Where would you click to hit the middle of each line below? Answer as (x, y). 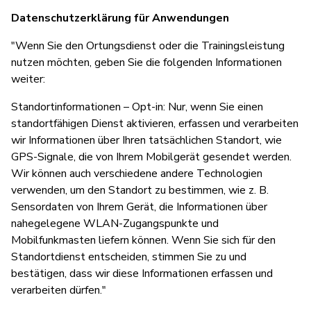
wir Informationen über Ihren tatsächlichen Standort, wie (146, 140)
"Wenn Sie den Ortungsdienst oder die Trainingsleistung (148, 45)
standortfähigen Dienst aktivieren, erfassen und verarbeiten (155, 123)
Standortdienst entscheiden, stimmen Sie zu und (129, 257)
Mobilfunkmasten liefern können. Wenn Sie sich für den (143, 240)
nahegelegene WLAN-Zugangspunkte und (115, 223)
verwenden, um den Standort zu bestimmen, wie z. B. (140, 190)
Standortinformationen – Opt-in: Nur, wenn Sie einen (137, 107)
